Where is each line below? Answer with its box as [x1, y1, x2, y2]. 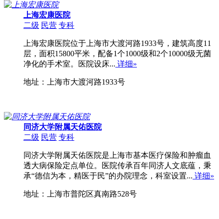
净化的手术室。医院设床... [23, 60, 115, 68]
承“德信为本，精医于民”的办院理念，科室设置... [23, 172, 193, 180]
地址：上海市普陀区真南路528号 [23, 190, 137, 198]
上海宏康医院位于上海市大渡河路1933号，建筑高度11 [23, 39, 211, 48]
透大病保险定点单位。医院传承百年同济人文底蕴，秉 [23, 161, 211, 170]
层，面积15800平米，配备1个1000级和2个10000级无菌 [23, 49, 211, 58]
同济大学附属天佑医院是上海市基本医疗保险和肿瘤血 [23, 151, 211, 160]
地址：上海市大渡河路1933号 [23, 78, 125, 87]
